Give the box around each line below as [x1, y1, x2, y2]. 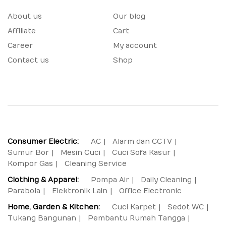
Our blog [113, 12, 145, 21]
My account [113, 41, 157, 50]
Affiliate [8, 27, 36, 35]
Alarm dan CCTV [112, 137, 172, 146]
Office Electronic [119, 187, 182, 195]
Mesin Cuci [61, 148, 100, 157]
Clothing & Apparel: [8, 176, 79, 184]
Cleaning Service [65, 159, 127, 168]
